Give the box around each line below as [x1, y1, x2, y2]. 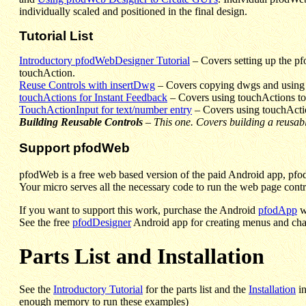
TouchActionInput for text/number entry [19, 103, 192, 115]
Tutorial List [19, 28, 93, 43]
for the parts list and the [143, 283, 249, 296]
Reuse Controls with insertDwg [19, 79, 155, 91]
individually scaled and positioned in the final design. [19, 5, 247, 17]
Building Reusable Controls [19, 115, 143, 128]
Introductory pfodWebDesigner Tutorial [19, 54, 190, 66]
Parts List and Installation [19, 243, 264, 268]
